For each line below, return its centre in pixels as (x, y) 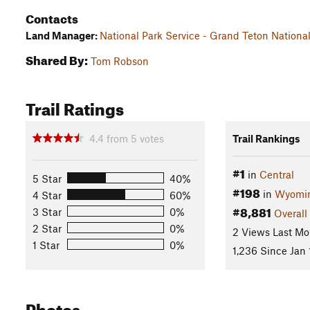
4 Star (47, 195)
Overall (290, 213)
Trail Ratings (75, 107)
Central (276, 174)
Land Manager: (63, 35)
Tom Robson (120, 61)
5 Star (47, 178)
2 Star (47, 228)
